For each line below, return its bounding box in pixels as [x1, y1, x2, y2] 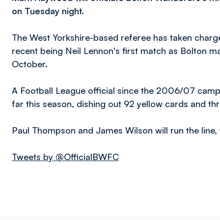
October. [12, 58, 50, 69]
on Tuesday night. [12, 5, 84, 16]
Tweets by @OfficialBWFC [12, 151, 119, 162]
